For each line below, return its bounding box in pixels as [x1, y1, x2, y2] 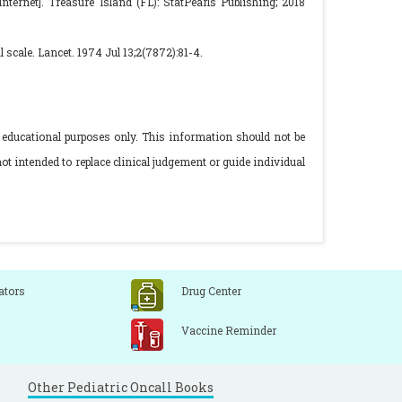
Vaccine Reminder [181, 323, 276, 337]
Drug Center [181, 284, 241, 298]
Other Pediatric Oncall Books [28, 379, 214, 396]
